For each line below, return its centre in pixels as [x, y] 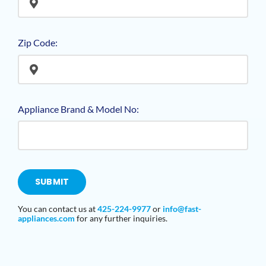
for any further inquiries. [121, 218]
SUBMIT [52, 182]
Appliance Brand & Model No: [78, 109]
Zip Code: [37, 43]
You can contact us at [57, 209]
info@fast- [182, 209]
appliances [37, 218]
